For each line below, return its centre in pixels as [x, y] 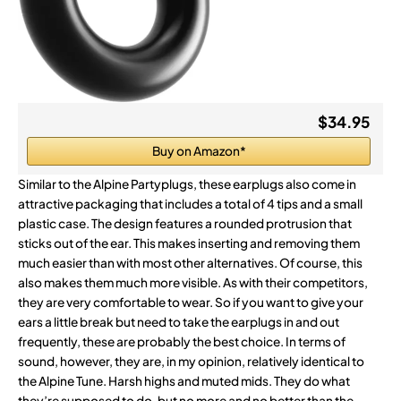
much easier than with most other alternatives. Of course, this [190, 263]
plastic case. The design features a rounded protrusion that [185, 224]
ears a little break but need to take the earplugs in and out [179, 322]
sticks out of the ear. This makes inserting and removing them [189, 243]
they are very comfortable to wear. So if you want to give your [191, 303]
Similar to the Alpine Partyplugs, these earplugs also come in [187, 184]
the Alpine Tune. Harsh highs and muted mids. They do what [184, 381]
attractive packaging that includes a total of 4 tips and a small [190, 204]
